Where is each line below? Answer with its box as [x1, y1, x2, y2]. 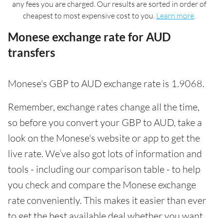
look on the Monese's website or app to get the [8, 131, 200, 144]
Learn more [156, 10, 194, 20]
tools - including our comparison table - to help [8, 163, 200, 175]
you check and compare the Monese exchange [8, 178, 196, 191]
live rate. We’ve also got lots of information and [8, 147, 202, 160]
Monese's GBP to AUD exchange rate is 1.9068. [8, 77, 204, 90]
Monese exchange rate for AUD [8, 29, 171, 44]
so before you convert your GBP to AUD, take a [8, 116, 202, 128]
